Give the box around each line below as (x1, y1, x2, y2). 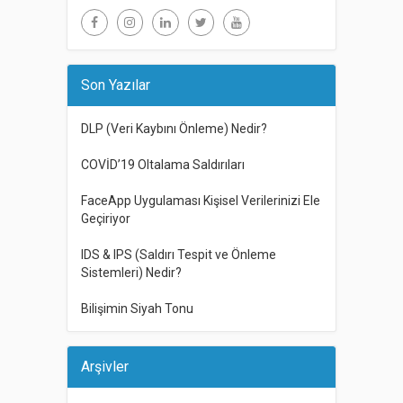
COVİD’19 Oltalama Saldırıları (80, 157, 245, 172)
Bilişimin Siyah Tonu (80, 300, 193, 316)
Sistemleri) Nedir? (80, 264, 182, 280)
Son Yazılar (80, 76, 150, 94)
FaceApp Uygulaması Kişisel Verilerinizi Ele (80, 193, 320, 208)
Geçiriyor (80, 210, 130, 226)
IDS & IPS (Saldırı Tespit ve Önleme (80, 246, 276, 262)
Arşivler (80, 357, 129, 375)
